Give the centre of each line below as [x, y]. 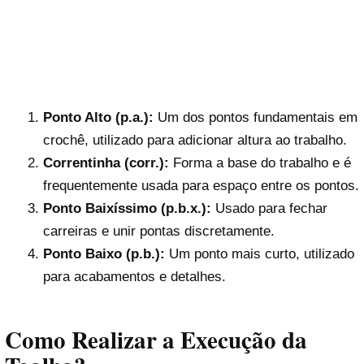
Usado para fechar [269, 209]
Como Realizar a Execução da [156, 339]
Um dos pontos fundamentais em [255, 118]
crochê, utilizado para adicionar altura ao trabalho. [195, 141]
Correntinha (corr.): [106, 163]
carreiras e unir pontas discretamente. [158, 232]
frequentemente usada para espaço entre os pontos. [201, 186]
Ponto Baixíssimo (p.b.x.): [127, 209]
